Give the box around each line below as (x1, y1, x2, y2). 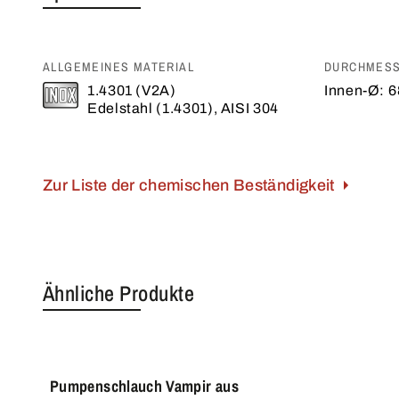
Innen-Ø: (324, 83, 386, 98)
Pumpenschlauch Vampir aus (50, 375, 239, 397)
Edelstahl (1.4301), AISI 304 (87, 101, 279, 116)
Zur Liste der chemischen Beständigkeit (43, 176, 335, 194)
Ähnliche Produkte (43, 279, 195, 307)
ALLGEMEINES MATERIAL (43, 59, 194, 75)
